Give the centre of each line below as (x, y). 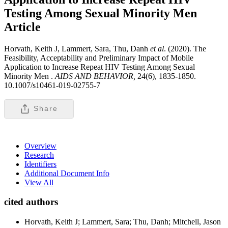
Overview (40, 146)
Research (39, 155)
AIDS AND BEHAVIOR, (95, 76)
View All (39, 182)
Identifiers (40, 164)
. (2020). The (185, 48)
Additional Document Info (67, 173)
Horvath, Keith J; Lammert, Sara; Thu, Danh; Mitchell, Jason (123, 222)
